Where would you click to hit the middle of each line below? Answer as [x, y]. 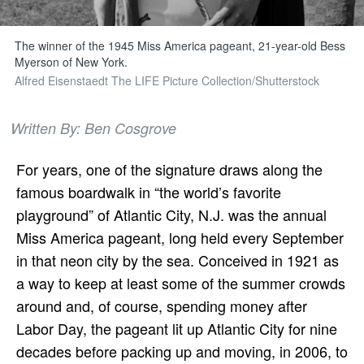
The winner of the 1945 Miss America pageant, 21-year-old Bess [180, 45]
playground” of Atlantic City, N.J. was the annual [171, 214]
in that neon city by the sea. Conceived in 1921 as [178, 260]
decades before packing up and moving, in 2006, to [182, 351]
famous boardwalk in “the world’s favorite [149, 191]
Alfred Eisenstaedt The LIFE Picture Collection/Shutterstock [167, 80]
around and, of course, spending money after [162, 305]
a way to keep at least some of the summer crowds [181, 282]
